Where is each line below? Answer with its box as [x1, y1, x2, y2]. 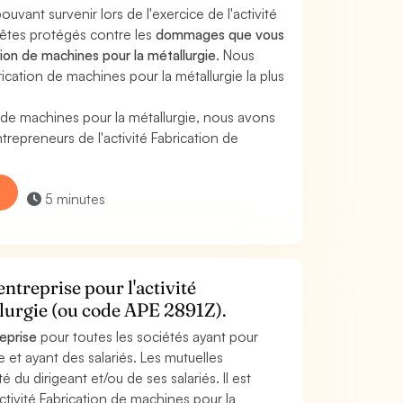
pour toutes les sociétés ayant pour [36, 327, 259, 345]
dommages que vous [156, 25, 285, 43]
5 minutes [40, 189, 105, 208]
